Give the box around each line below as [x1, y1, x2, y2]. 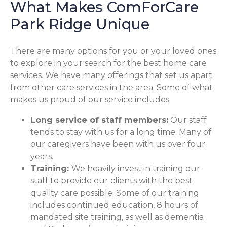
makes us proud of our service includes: [10, 95, 171, 105]
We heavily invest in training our [71, 164, 200, 174]
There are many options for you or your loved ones [10, 46, 216, 56]
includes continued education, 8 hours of [30, 200, 198, 210]
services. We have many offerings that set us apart [10, 70, 212, 81]
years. [30, 152, 53, 162]
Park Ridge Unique [10, 15, 149, 33]
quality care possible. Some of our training [30, 188, 199, 198]
